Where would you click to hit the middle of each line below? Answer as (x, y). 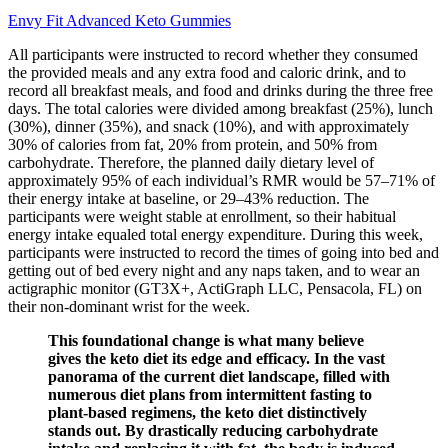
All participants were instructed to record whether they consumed (213, 54)
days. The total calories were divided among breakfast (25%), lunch (220, 108)
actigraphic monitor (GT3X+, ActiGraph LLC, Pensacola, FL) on (215, 288)
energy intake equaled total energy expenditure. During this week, (215, 234)
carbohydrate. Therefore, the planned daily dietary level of (191, 162)
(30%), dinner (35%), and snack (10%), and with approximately (208, 126)
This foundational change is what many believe (206, 340)
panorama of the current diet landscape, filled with (219, 376)
